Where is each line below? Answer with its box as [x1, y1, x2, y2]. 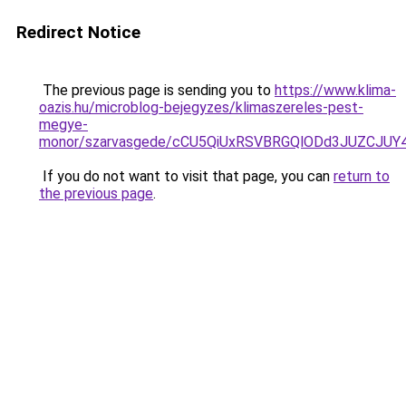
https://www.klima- [275, 82, 396, 99]
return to [333, 168, 390, 185]
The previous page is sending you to [39, 82, 275, 99]
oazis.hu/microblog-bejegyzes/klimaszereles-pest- [39, 99, 363, 116]
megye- [39, 116, 88, 133]
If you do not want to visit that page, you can [39, 168, 333, 185]
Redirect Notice [16, 22, 140, 43]
